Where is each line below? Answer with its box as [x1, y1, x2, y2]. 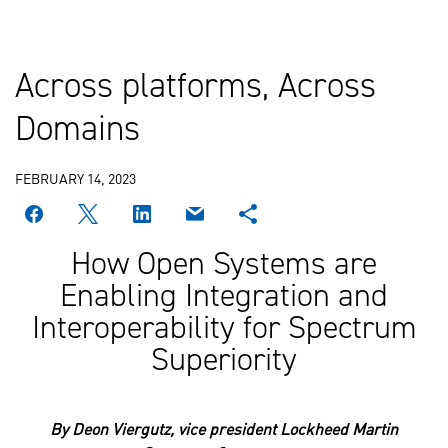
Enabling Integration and [60, 275, 388, 315]
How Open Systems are [71, 243, 377, 283]
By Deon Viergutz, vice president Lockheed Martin [50, 416, 398, 439]
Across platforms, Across [15, 63, 376, 106]
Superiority [151, 339, 297, 379]
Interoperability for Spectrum [31, 307, 417, 347]
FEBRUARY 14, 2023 [15, 167, 136, 188]
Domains [15, 106, 140, 149]
